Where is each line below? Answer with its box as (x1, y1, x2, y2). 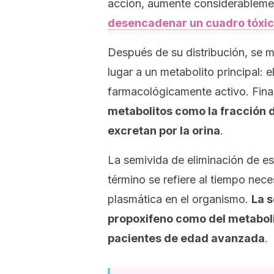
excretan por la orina (108, 124, 220, 137)
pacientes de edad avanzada (108, 232, 265, 245)
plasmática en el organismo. (108, 193, 251, 206)
